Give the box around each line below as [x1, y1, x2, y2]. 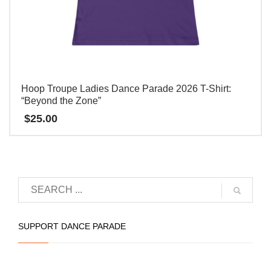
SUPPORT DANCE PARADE [18, 221, 126, 231]
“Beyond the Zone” [21, 96, 101, 106]
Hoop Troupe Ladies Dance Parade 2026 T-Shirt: [21, 83, 231, 94]
